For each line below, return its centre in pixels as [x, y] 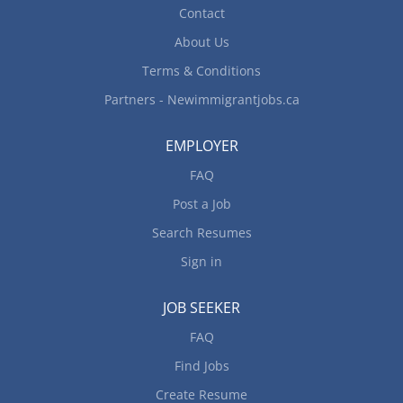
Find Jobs [201, 366]
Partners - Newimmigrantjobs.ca [201, 99]
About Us [201, 42]
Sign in [201, 261]
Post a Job [201, 204]
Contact [201, 13]
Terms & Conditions [201, 71]
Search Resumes [201, 233]
